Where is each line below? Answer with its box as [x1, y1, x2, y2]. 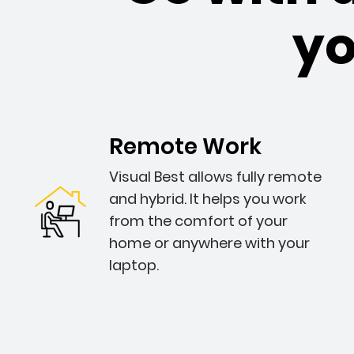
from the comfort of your [109, 211, 288, 231]
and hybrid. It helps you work [109, 189, 307, 209]
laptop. [109, 255, 159, 275]
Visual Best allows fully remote [109, 167, 322, 186]
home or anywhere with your [109, 233, 310, 253]
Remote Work [109, 131, 262, 162]
